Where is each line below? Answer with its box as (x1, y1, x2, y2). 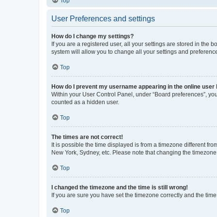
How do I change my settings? (51, 32, 134, 40)
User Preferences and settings (51, 14, 155, 23)
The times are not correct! (51, 133, 123, 140)
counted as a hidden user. (51, 98, 119, 106)
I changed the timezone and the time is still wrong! (51, 184, 188, 191)
